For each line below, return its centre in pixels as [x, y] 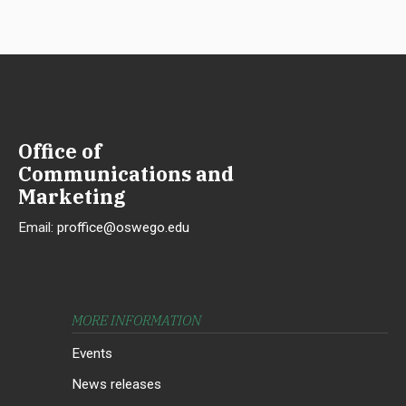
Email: [38, 228]
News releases [116, 384]
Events [92, 353]
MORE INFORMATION [136, 320]
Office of [60, 151]
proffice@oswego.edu [123, 228]
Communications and [126, 174]
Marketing [72, 197]
